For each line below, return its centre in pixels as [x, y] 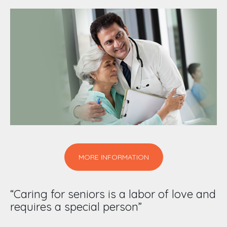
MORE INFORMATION [113, 157]
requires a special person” [76, 207]
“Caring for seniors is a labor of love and [113, 194]
